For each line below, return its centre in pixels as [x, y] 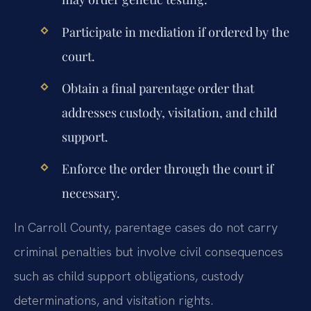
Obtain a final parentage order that [158, 88]
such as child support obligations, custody [129, 276]
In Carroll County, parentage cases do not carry [146, 228]
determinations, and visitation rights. [114, 301]
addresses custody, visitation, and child [169, 112]
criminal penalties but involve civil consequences [149, 252]
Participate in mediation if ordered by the [175, 32]
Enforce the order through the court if [167, 168]
